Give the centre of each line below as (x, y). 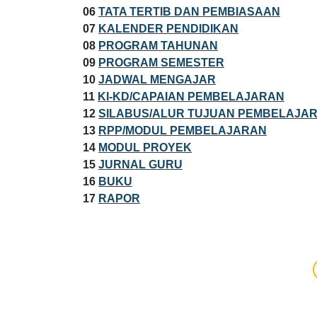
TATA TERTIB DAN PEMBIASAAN (189, 11)
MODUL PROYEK (145, 147)
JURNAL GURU (140, 164)
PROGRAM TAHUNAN (158, 45)
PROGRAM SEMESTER (161, 62)
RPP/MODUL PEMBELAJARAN (183, 130)
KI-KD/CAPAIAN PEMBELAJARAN (191, 96)
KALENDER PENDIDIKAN (168, 28)
